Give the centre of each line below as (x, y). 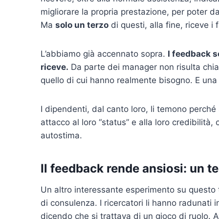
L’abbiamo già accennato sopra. (104, 54)
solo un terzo (82, 25)
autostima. (61, 136)
